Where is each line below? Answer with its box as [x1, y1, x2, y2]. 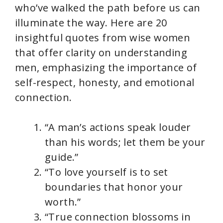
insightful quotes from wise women [15, 30, 191, 44]
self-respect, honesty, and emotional [15, 75, 195, 89]
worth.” [45, 195, 81, 209]
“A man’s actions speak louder [45, 120, 191, 134]
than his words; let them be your [45, 135, 206, 149]
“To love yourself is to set [45, 165, 168, 179]
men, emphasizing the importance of [15, 60, 197, 74]
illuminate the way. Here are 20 [15, 15, 167, 29]
